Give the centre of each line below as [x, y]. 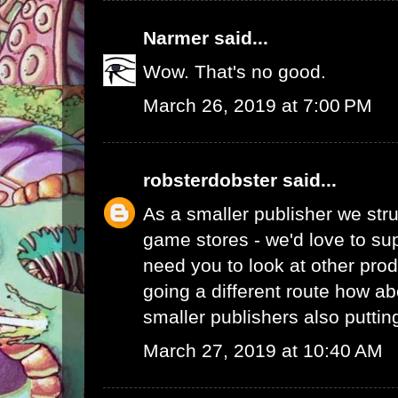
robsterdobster [210, 180]
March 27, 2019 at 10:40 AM [263, 350]
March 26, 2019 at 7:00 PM [258, 105]
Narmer [176, 38]
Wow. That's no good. [235, 72]
